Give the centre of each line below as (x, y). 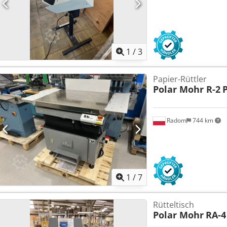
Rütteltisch (173, 205)
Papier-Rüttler (180, 79)
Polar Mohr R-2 (186, 89)
